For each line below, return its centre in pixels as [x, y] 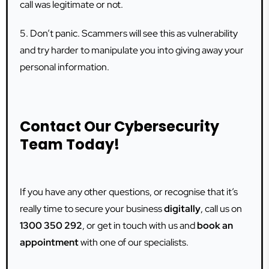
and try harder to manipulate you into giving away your [132, 50]
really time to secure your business [92, 209]
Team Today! [70, 144]
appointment [49, 242]
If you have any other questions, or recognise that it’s [129, 192]
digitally [182, 209]
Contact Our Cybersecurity [119, 126]
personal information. [65, 67]
